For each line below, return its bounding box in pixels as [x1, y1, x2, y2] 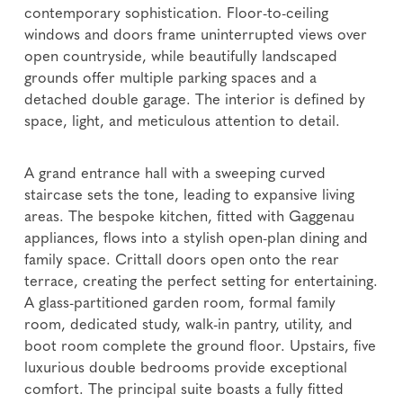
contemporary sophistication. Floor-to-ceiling [24, 6, 329, 22]
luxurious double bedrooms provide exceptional [24, 361, 348, 376]
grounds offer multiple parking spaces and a [24, 71, 318, 86]
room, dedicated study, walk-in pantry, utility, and [24, 318, 354, 333]
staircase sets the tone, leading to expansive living [24, 188, 355, 203]
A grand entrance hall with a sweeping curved [24, 166, 327, 182]
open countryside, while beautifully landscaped [24, 49, 338, 65]
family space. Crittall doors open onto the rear [24, 253, 340, 268]
